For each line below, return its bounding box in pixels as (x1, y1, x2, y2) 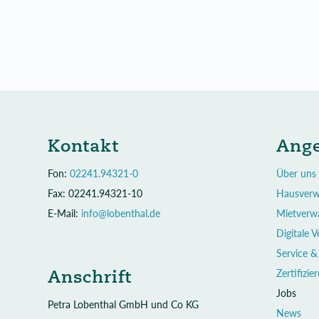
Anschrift (48, 266, 132, 288)
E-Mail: (48, 207, 81, 220)
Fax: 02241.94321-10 (48, 187, 142, 200)
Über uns (276, 167, 316, 180)
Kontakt (48, 135, 119, 157)
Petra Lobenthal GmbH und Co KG (48, 298, 199, 311)
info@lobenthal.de (81, 207, 160, 220)
